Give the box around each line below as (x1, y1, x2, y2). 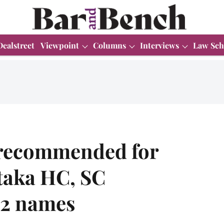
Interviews (140, 39, 179, 50)
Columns (93, 39, 126, 50)
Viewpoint (40, 39, 79, 50)
